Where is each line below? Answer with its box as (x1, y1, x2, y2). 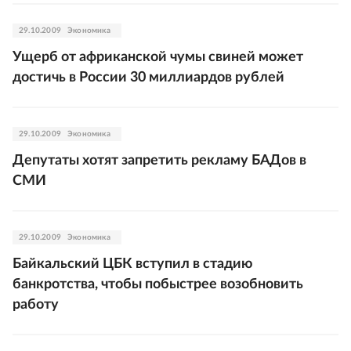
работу (13, 298, 59, 312)
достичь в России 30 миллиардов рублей (13, 71, 284, 85)
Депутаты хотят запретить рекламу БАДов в (13, 154, 306, 168)
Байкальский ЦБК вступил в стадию (13, 257, 252, 271)
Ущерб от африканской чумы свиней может (13, 50, 303, 64)
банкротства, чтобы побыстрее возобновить (13, 277, 303, 291)
